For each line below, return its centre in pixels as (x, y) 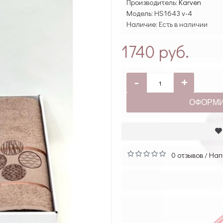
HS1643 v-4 (173, 13)
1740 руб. (155, 51)
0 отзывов (187, 155)
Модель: (140, 13)
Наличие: (143, 24)
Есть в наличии (183, 24)
